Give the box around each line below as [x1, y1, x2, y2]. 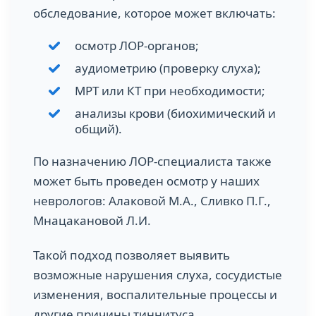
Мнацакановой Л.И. [33, 212, 151, 229]
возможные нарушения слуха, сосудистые [33, 267, 282, 284]
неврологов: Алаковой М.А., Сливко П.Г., [33, 193, 271, 209]
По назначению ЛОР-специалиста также [33, 153, 272, 170]
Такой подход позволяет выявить [33, 247, 230, 264]
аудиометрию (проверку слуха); [75, 60, 261, 77]
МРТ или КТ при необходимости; [75, 83, 265, 99]
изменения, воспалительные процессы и [33, 286, 277, 303]
